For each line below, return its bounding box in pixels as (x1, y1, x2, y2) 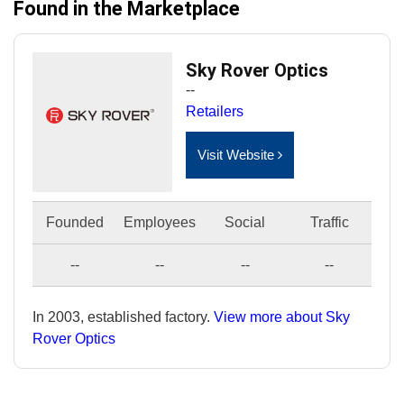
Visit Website (197, 147, 278, 162)
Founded (45, 215, 104, 230)
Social (225, 215, 265, 230)
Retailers (186, 104, 243, 119)
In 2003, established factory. (32, 308, 214, 325)
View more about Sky (214, 308, 350, 325)
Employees (124, 215, 196, 230)
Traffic (309, 215, 349, 230)
